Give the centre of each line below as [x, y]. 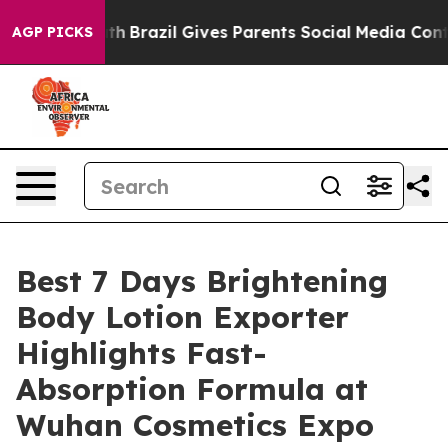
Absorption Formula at [192, 389]
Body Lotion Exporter [182, 317]
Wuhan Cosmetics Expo [195, 425]
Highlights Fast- [141, 353]
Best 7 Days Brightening [202, 281]
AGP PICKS [52, 32]
